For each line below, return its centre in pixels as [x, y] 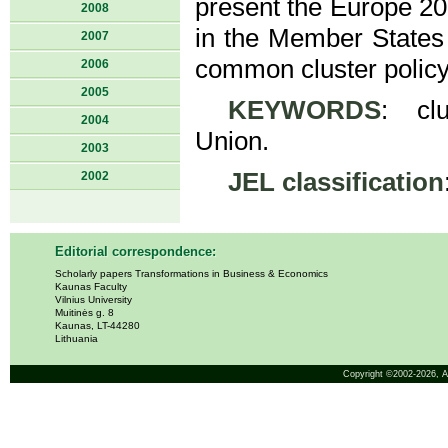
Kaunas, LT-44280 [97, 325]
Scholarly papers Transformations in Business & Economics [191, 273]
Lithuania [76, 338]
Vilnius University [93, 299]
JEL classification [335, 182]
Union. [232, 141]
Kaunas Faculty [91, 286]
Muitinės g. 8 [84, 312]
